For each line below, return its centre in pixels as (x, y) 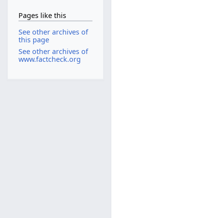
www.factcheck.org (49, 59)
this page (34, 40)
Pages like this (42, 15)
